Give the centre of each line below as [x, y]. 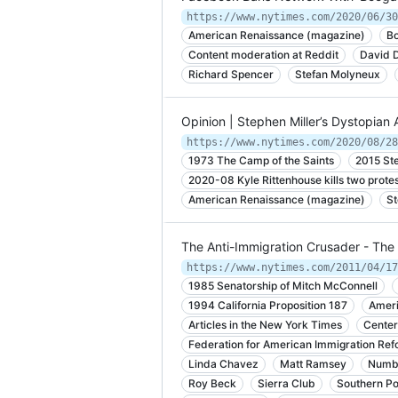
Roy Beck [212, 383]
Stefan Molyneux [338, 74]
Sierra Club [287, 383]
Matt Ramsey [313, 364]
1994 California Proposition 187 [268, 305]
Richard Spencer [231, 74]
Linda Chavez [223, 364]
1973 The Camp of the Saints [261, 160]
